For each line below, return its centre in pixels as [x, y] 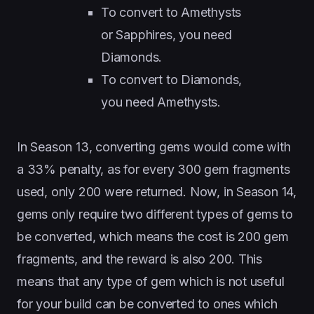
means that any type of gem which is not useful [151, 281]
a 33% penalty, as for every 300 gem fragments [153, 169]
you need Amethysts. [161, 102]
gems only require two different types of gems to [155, 214]
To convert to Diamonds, [172, 80]
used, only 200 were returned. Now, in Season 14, [157, 192]
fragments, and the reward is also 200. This [140, 259]
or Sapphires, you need [166, 35]
